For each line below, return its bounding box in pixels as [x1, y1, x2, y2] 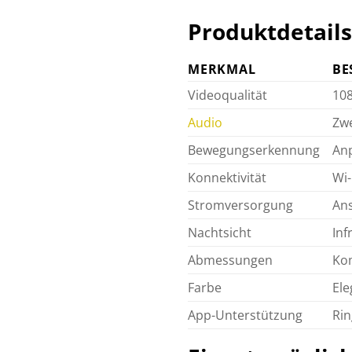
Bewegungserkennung [188, 141, 320, 159]
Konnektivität [188, 168, 266, 186]
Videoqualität [188, 86, 267, 104]
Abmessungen [188, 251, 273, 269]
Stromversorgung [188, 196, 293, 214]
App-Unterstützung [188, 306, 302, 324]
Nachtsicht [188, 223, 251, 241]
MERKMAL [188, 60, 256, 78]
